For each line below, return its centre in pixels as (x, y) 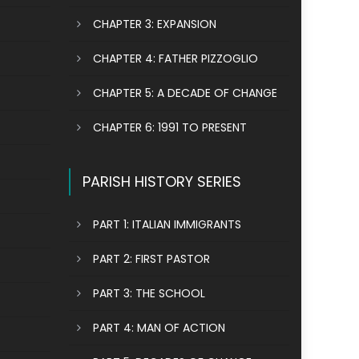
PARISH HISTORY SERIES (162, 182)
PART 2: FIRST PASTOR (152, 259)
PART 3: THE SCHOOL (149, 293)
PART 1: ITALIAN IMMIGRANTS (167, 224)
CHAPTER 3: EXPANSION (155, 24)
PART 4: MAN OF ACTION (159, 328)
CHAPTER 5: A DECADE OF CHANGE (186, 93)
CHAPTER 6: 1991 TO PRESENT (170, 127)
